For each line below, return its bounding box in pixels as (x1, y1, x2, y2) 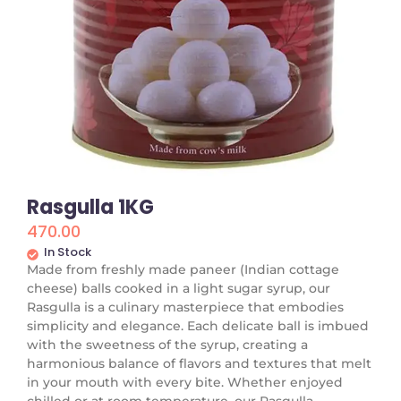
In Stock (44, 243, 91, 260)
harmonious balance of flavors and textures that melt (27, 354, 371, 371)
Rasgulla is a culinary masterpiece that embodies (27, 298, 344, 315)
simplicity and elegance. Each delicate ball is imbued (27, 317, 369, 334)
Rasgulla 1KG (27, 192, 154, 221)
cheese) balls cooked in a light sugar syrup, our (27, 279, 330, 296)
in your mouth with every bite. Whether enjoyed (27, 373, 343, 390)
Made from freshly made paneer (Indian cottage (27, 260, 339, 277)
